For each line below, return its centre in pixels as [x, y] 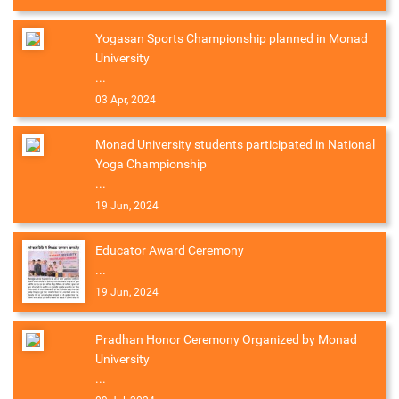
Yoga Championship [151, 164]
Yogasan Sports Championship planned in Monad [232, 39]
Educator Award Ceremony [170, 251]
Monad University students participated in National [235, 145]
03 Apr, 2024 [126, 100]
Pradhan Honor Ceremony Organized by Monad [226, 340]
